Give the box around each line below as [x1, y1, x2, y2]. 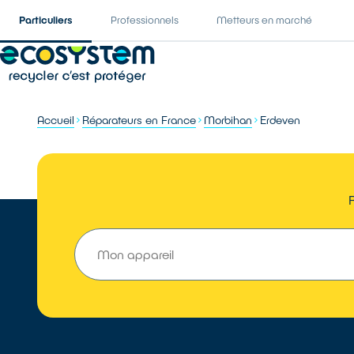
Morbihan [204, 113, 253, 126]
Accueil [37, 113, 75, 126]
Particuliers [19, 13, 73, 26]
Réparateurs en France [82, 113, 197, 126]
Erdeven [260, 113, 301, 126]
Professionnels [111, 13, 179, 26]
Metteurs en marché [217, 13, 312, 26]
